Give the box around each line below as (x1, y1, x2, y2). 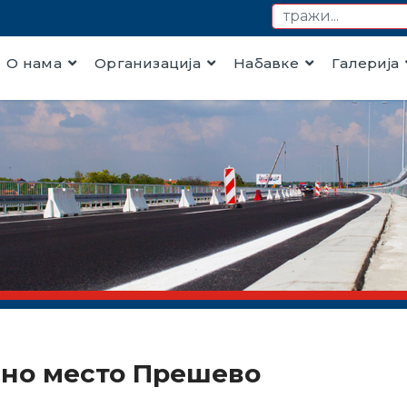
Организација (94, 55, 201, 72)
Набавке (233, 55, 299, 72)
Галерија (332, 55, 400, 72)
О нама (6, 55, 62, 72)
